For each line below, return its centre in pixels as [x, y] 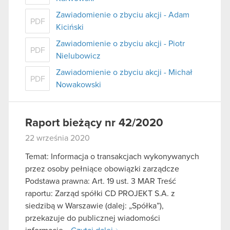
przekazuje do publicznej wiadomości [93, 218]
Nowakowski [79, 84]
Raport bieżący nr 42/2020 [94, 123]
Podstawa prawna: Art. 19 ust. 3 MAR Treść [101, 181]
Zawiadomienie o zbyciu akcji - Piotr [120, 43]
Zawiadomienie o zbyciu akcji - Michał [124, 72]
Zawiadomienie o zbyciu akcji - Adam [123, 15]
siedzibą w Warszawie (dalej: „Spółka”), [94, 206]
